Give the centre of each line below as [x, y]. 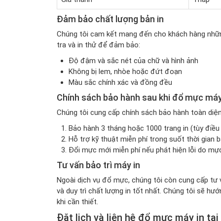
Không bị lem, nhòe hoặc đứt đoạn [125, 72]
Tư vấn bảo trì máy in [98, 165]
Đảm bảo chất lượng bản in [110, 19]
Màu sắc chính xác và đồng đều [120, 82]
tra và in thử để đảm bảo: [98, 45]
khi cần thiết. [77, 202]
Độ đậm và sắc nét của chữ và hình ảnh [133, 61]
